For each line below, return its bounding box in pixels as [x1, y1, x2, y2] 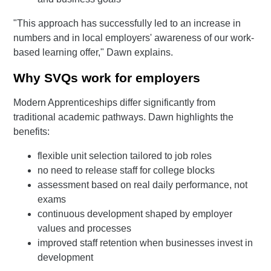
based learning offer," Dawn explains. [13, 47, 174, 58]
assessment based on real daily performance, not [38, 180, 248, 191]
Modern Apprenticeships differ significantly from [13, 97, 216, 108]
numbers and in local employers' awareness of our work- [13, 33, 255, 44]
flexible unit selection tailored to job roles [38, 151, 212, 162]
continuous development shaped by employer [38, 209, 233, 220]
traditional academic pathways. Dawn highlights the [13, 112, 234, 123]
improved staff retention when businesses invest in [38, 238, 253, 249]
